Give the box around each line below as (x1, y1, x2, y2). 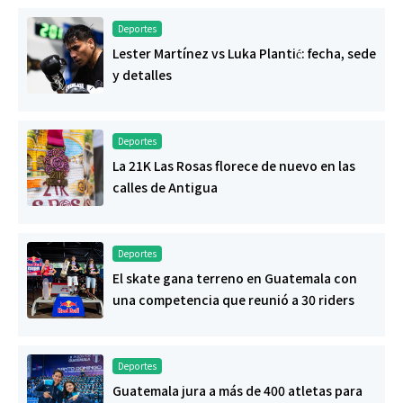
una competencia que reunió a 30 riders (112, 291, 354, 309)
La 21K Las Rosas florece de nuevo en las (112, 157, 355, 175)
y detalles (112, 66, 172, 85)
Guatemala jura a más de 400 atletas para (112, 381, 363, 400)
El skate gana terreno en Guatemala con (112, 269, 357, 288)
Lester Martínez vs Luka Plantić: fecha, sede (112, 44, 376, 63)
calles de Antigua (112, 178, 218, 197)
